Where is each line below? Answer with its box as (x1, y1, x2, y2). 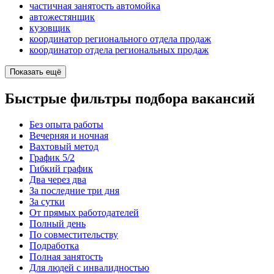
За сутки (29, 196, 65, 207)
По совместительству (29, 229, 118, 240)
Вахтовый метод (29, 141, 98, 152)
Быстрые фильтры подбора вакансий (5, 91, 255, 106)
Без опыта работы (29, 119, 103, 130)
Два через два (29, 174, 86, 185)
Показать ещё (10, 67, 61, 77)
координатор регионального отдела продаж (29, 34, 211, 45)
